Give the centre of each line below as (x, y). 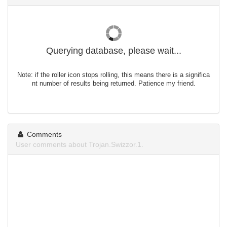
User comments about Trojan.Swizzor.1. (80, 144)
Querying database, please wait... (113, 51)
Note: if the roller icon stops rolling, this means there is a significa (113, 75)
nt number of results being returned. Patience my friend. (113, 84)
